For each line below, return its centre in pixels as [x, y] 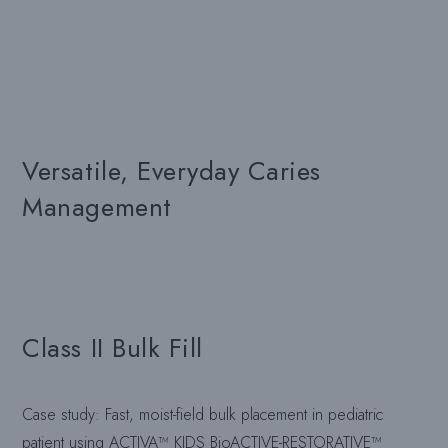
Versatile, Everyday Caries [171, 171]
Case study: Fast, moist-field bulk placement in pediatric [203, 415]
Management [97, 207]
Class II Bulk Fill [112, 348]
